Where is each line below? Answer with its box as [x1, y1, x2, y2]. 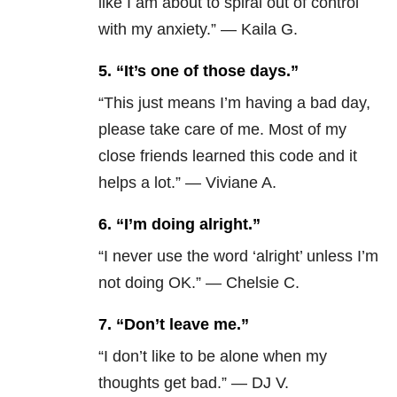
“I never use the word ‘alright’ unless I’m [98, 247, 378, 266]
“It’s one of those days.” [116, 62, 299, 81]
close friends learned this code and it [98, 147, 357, 166]
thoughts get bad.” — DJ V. [98, 374, 289, 393]
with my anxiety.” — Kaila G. [98, 20, 298, 39]
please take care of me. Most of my [98, 121, 346, 139]
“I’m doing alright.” [116, 215, 261, 234]
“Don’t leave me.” [116, 315, 249, 334]
